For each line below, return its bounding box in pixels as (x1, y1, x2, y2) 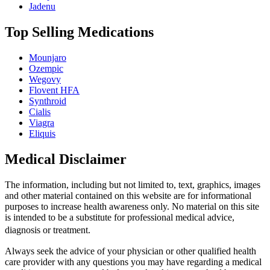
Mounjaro (29, 52, 66, 63)
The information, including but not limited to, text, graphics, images (5, 180, 260, 190)
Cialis (29, 107, 51, 118)
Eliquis (29, 128, 55, 139)
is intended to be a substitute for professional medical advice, (5, 212, 234, 223)
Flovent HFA (29, 85, 80, 96)
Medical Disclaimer (5, 151, 127, 168)
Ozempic (29, 63, 63, 74)
